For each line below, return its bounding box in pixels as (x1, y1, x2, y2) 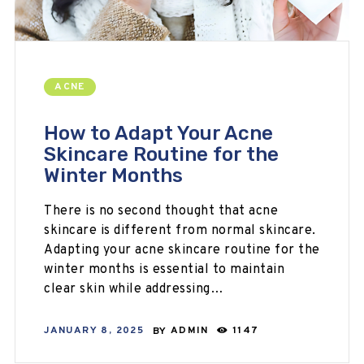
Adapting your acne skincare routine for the (44, 241, 320, 258)
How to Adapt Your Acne (44, 121, 274, 145)
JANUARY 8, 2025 (44, 324, 145, 338)
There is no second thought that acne (44, 202, 279, 219)
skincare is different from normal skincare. (44, 222, 316, 239)
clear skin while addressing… (44, 280, 224, 297)
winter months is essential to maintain (44, 261, 285, 278)
